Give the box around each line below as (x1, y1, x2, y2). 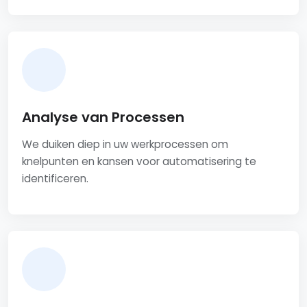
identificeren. (22, 171, 88, 186)
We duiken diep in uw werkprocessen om (22, 137, 228, 152)
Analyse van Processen (22, 108, 184, 127)
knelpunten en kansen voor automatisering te (22, 154, 256, 169)
